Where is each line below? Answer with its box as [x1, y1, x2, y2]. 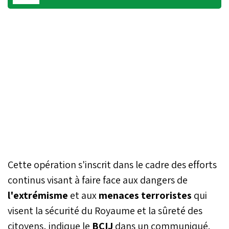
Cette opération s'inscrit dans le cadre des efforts [8, 157, 217, 171]
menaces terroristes [99, 188, 192, 202]
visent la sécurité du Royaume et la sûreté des [8, 203, 202, 217]
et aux [68, 188, 99, 202]
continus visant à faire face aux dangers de [8, 173, 188, 187]
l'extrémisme [8, 188, 68, 202]
